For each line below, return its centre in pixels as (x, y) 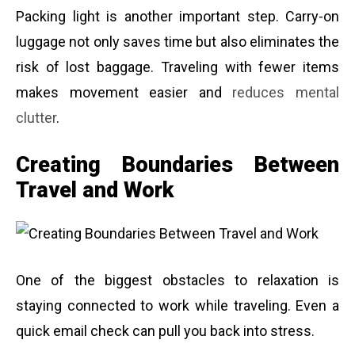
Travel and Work (95, 191)
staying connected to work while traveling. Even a (177, 305)
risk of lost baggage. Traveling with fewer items (177, 67)
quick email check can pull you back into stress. (165, 330)
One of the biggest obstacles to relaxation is (177, 280)
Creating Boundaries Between (177, 165)
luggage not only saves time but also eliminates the (177, 42)
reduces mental (286, 93)
